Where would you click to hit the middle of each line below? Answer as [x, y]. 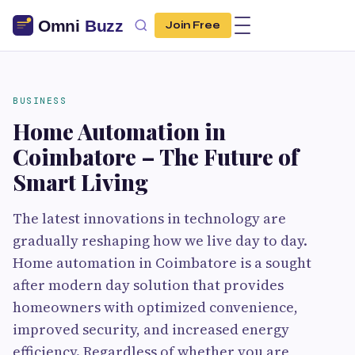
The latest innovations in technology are [149, 218]
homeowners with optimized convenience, [155, 307]
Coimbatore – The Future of [156, 157]
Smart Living [80, 182]
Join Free [193, 25]
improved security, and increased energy [151, 329]
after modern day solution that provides [148, 285]
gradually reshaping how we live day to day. [160, 240]
